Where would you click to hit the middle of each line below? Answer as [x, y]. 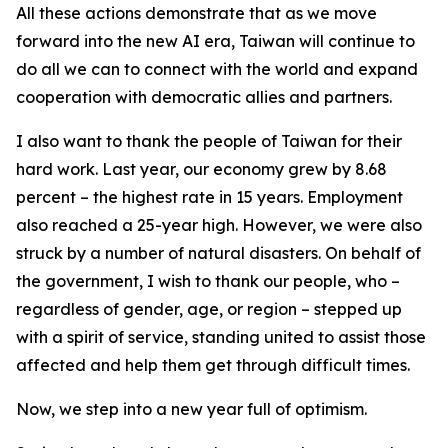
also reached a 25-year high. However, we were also [219, 225]
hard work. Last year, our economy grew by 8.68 [201, 169]
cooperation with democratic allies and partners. [204, 97]
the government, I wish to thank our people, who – [208, 281]
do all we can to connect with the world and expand [217, 69]
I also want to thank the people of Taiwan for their [209, 141]
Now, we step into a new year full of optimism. [191, 409]
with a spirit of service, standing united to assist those [221, 337]
